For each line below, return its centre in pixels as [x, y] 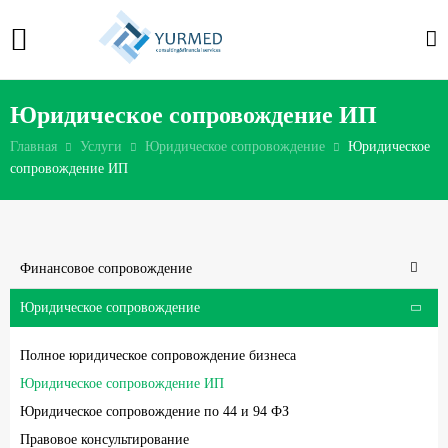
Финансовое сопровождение [106, 268]
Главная [33, 146]
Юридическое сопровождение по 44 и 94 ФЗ [154, 411]
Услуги [101, 146]
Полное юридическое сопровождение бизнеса [158, 355]
